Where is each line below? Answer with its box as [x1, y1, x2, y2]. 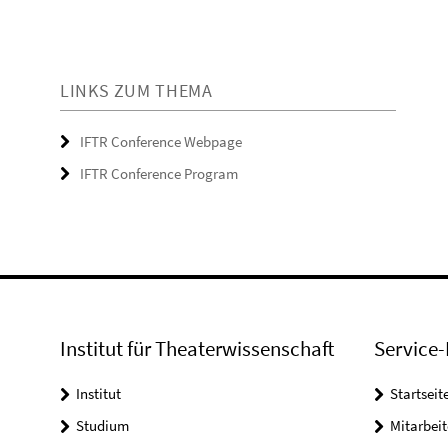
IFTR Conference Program [80, 163, 238, 183]
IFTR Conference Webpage [80, 131, 242, 151]
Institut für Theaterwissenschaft [60, 334, 334, 362]
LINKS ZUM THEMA [60, 78, 213, 102]
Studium [76, 415, 129, 435]
